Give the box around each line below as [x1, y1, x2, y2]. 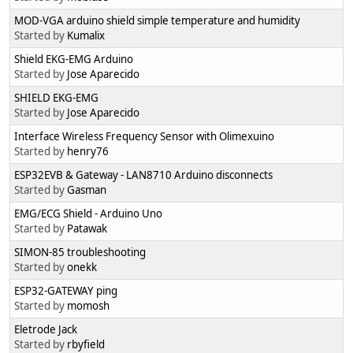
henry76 [67, 144, 109, 159]
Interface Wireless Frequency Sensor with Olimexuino [14, 129, 274, 144]
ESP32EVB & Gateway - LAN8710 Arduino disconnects [14, 168, 273, 183]
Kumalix [67, 28, 105, 43]
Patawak [67, 221, 107, 236]
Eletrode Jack [14, 322, 77, 337]
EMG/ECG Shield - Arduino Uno [14, 206, 162, 221]
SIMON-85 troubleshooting [14, 245, 146, 260]
